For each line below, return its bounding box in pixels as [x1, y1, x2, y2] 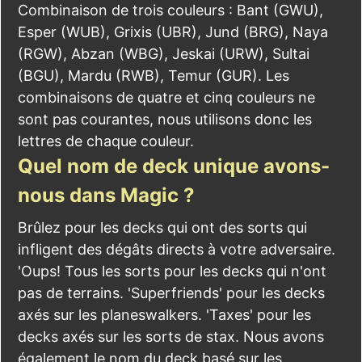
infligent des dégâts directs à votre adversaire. [18, 241, 335, 258]
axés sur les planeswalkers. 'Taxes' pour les [18, 306, 311, 323]
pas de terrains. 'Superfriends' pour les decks [18, 284, 325, 301]
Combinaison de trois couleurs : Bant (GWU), [18, 2, 323, 19]
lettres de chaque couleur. [18, 133, 194, 149]
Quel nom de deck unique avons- [18, 154, 330, 178]
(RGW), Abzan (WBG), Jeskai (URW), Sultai [18, 45, 309, 62]
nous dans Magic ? [18, 183, 195, 207]
